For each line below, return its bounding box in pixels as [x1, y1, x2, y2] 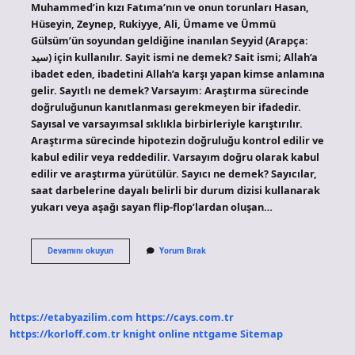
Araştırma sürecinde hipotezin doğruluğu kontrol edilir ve [30, 132, 324, 147]
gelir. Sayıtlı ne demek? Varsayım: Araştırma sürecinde [30, 82, 309, 97]
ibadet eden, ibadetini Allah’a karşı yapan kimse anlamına [30, 66, 325, 81]
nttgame [193, 326, 238, 342]
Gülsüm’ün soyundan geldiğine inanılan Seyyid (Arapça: [30, 32, 308, 48]
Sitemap [240, 326, 283, 342]
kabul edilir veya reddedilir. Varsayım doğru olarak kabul [30, 149, 319, 164]
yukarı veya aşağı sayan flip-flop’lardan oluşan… [30, 199, 273, 214]
